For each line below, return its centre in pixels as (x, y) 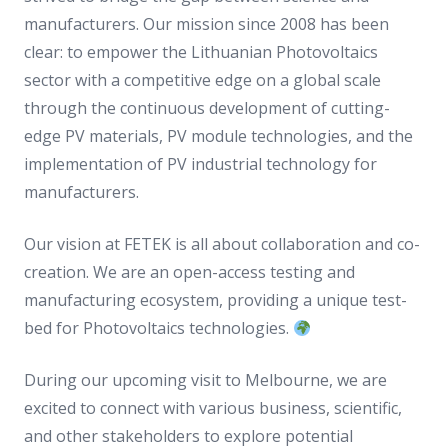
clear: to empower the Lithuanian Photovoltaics (201, 52)
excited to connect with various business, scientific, (213, 408)
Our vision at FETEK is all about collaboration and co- (222, 244)
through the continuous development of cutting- (207, 108)
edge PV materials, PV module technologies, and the (218, 136)
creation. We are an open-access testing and (189, 272)
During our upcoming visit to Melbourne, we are (205, 380)
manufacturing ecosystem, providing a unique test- (215, 300)
